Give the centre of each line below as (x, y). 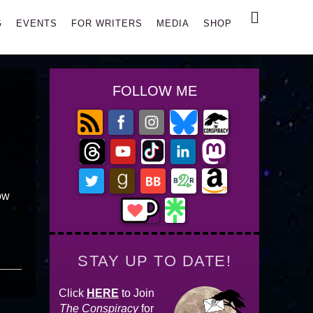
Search (284, 17)
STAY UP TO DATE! (154, 261)
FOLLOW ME (154, 91)
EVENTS (37, 23)
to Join (136, 293)
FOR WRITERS (107, 23)
